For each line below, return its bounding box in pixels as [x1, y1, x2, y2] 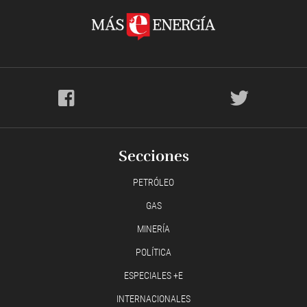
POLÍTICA [136, 247, 171, 258]
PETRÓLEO [133, 177, 174, 188]
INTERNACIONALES [116, 293, 191, 305]
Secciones [118, 147, 189, 166]
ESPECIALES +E [124, 270, 183, 282]
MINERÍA [137, 223, 170, 235]
